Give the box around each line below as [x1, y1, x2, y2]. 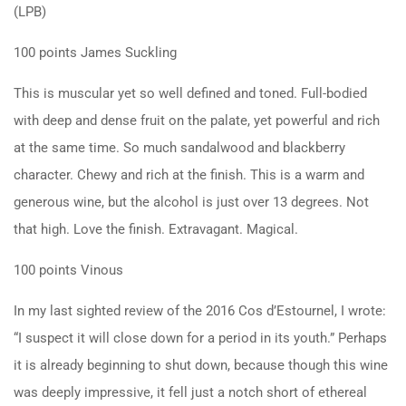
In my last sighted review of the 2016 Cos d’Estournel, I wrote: [14, 302, 386, 319]
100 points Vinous [14, 261, 123, 278]
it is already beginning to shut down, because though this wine [14, 356, 388, 373]
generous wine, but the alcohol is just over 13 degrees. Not [14, 193, 369, 210]
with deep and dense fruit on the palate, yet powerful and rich [14, 111, 380, 129]
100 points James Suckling [14, 43, 177, 61]
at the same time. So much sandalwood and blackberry [14, 139, 345, 156]
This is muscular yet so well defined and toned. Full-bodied [14, 84, 367, 101]
